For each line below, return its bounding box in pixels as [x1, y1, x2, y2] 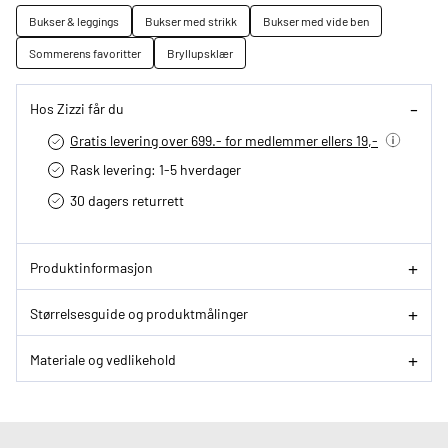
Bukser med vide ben [263, 13, 369, 30]
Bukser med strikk [145, 13, 237, 30]
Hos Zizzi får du [30, 98, 124, 117]
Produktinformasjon [30, 257, 153, 276]
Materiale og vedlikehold [30, 349, 176, 368]
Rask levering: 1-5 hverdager [70, 160, 241, 179]
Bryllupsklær [167, 45, 233, 62]
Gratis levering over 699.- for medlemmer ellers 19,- [70, 131, 378, 150]
